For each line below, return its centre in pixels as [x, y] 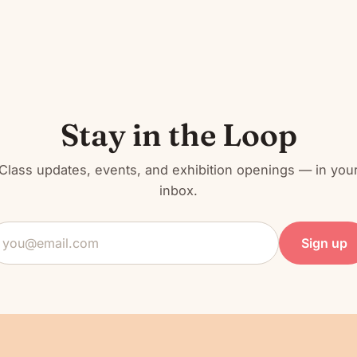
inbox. [178, 191]
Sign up [324, 243]
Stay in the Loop [178, 135]
